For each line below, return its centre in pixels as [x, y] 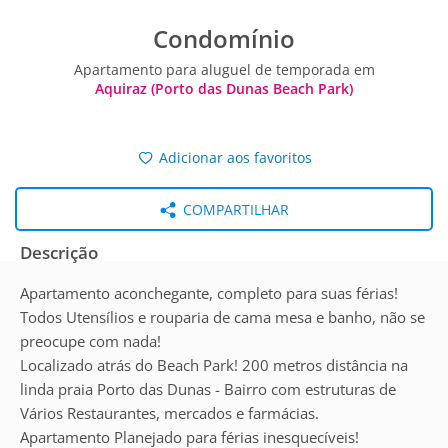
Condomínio [224, 38]
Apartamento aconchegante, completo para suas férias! [209, 293]
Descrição [59, 252]
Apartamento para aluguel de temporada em [224, 69]
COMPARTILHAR [233, 209]
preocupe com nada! [90, 341]
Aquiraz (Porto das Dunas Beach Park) [224, 88]
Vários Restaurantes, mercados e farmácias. [169, 413]
